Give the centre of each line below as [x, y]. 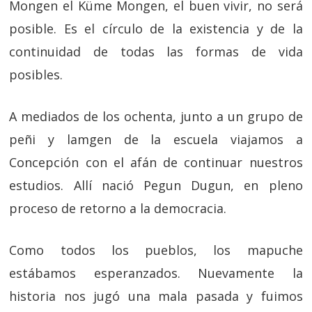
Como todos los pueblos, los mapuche [156, 250]
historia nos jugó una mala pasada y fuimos [156, 296]
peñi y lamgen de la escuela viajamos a [156, 139]
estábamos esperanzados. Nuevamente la [156, 273]
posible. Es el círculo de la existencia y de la [156, 29]
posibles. [36, 75]
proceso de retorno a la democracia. [118, 208]
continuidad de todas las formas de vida [156, 52]
